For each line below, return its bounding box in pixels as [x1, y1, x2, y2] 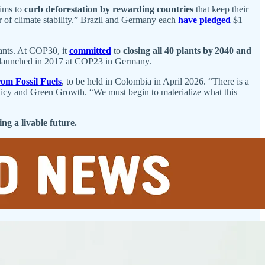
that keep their [196, 4, 248, 14]
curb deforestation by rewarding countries [24, 4, 196, 14]
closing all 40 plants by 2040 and [123, 45, 251, 56]
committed [69, 45, 111, 56]
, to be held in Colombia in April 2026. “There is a [62, 76, 249, 86]
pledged [199, 14, 231, 25]
